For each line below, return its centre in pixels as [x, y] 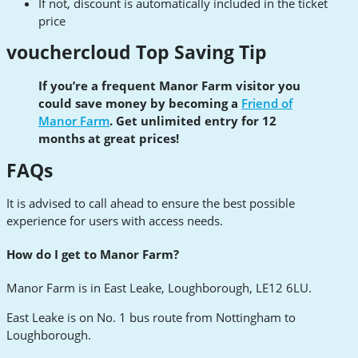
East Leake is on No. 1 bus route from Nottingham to [151, 318]
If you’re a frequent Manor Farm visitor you [169, 86]
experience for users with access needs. [115, 221]
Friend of [267, 103]
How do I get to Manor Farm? [93, 255]
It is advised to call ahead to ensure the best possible [151, 203]
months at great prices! [109, 139]
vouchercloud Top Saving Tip [137, 53]
